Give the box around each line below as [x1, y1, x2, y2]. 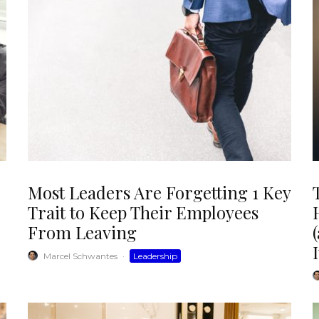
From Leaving [28, 220, 137, 244]
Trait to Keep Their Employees [28, 200, 258, 224]
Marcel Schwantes [43, 250, 117, 261]
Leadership [133, 250, 177, 261]
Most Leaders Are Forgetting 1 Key [28, 180, 291, 204]
